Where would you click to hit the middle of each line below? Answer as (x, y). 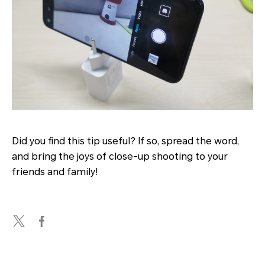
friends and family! (55, 172)
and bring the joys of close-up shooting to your (120, 157)
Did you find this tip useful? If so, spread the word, (125, 141)
